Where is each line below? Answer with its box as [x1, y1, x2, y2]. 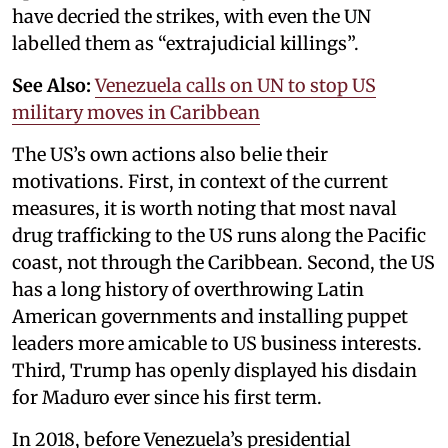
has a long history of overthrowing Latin [12, 277, 364, 301]
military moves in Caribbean [12, 100, 260, 124]
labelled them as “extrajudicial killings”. [12, 31, 359, 55]
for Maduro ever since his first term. [12, 385, 322, 409]
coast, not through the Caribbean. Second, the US [12, 250, 435, 274]
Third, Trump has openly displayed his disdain [12, 358, 417, 382]
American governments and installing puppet [12, 304, 408, 328]
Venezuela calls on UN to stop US [95, 73, 376, 97]
